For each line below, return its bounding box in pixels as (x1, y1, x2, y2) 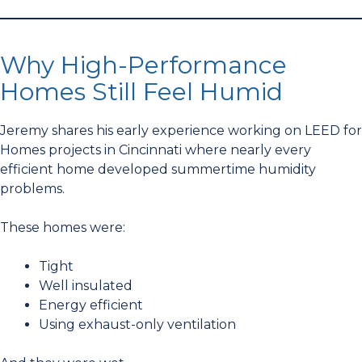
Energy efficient (39, 297, 143, 313)
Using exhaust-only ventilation (39, 317, 236, 332)
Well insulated (39, 278, 133, 293)
